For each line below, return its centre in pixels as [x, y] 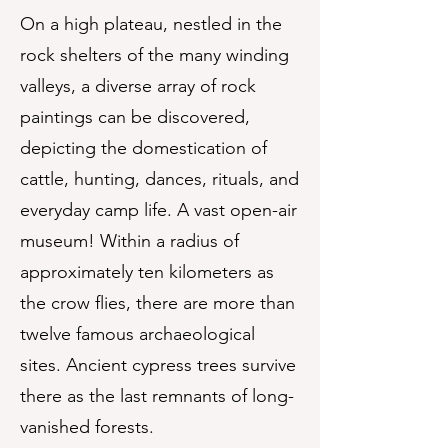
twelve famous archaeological [137, 334]
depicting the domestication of [143, 148]
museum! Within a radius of [129, 241]
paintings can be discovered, [135, 117]
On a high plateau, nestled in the [151, 24]
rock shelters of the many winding [154, 55]
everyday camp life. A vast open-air [158, 210]
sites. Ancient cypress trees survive [158, 365]
